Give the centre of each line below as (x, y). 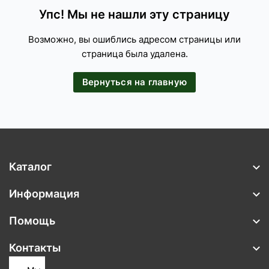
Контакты (35, 248)
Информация (44, 194)
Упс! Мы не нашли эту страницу (134, 15)
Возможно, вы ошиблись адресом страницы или (134, 40)
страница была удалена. (134, 54)
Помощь (32, 221)
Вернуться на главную (134, 82)
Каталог (30, 167)
